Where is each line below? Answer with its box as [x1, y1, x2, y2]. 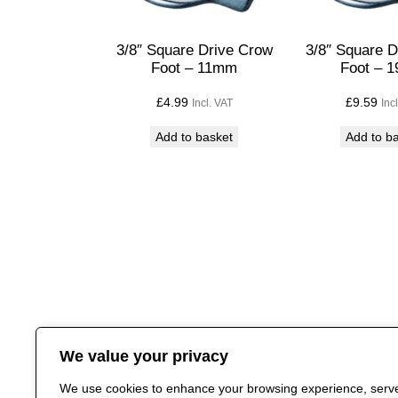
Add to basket [155, 129, 234, 144]
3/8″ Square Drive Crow [115, 41, 273, 59]
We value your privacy [60, 347, 228, 365]
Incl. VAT [191, 97, 233, 108]
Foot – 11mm [151, 59, 238, 76]
